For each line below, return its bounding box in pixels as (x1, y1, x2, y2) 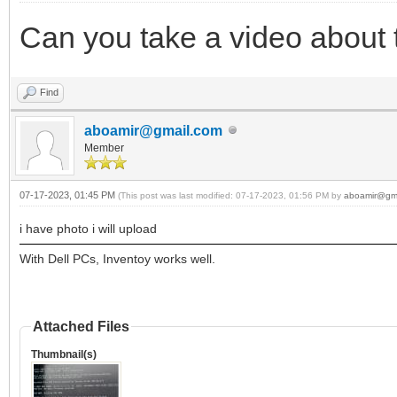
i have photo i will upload (19, 221, 157, 236)
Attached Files (33, 318, 129, 334)
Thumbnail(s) (31, 347, 97, 361)
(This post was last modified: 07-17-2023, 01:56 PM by (118, 190, 344, 200)
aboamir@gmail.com (84, 122, 222, 138)
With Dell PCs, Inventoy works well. (19, 251, 215, 266)
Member (84, 141, 124, 154)
